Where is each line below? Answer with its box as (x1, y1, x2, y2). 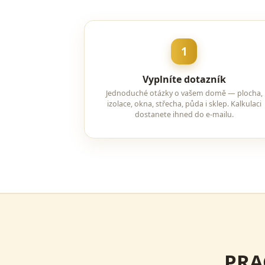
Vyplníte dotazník (142, 73, 226, 86)
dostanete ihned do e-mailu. (134, 109, 234, 119)
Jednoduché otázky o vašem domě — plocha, (105, 88, 263, 98)
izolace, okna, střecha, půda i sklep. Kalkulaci (106, 99, 261, 109)
